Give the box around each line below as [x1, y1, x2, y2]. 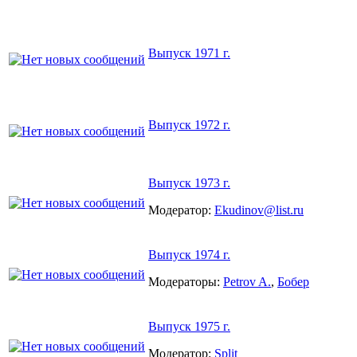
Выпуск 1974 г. [148, 247, 230, 261]
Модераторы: [148, 274, 223, 288]
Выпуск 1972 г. [148, 117, 230, 131]
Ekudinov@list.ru [214, 202, 304, 217]
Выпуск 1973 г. [148, 175, 230, 190]
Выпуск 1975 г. [148, 319, 230, 333]
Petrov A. [223, 274, 271, 288]
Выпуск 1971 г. [148, 45, 230, 60]
